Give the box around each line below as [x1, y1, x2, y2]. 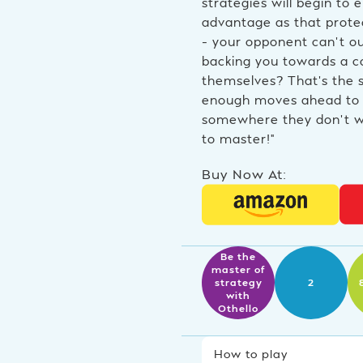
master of [211, 263, 265, 276]
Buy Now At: [202, 165, 287, 183]
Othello [218, 302, 258, 315]
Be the [220, 250, 256, 263]
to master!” [202, 130, 275, 147]
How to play [214, 347, 288, 361]
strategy [214, 276, 263, 289]
